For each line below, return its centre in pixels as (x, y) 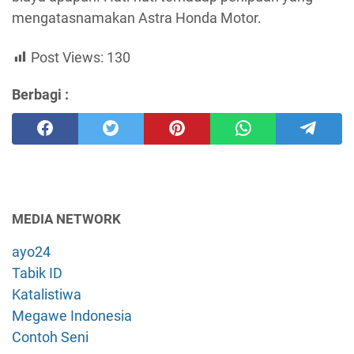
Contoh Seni (50, 337)
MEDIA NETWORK (66, 218)
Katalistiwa (47, 294)
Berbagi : (40, 94)
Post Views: (67, 57)
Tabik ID (37, 273)
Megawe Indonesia (72, 315)
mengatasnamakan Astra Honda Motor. (137, 18)
